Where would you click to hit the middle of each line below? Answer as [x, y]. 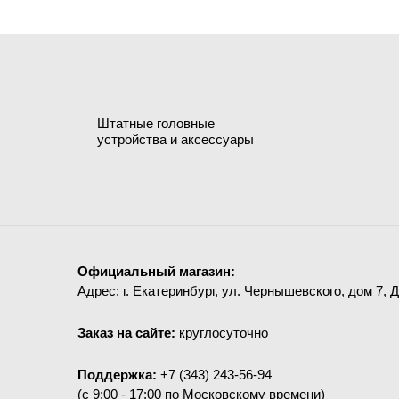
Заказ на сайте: [128, 333]
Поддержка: [119, 375]
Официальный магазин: [156, 271]
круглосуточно [224, 333]
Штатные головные [156, 123]
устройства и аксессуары [175, 139]
